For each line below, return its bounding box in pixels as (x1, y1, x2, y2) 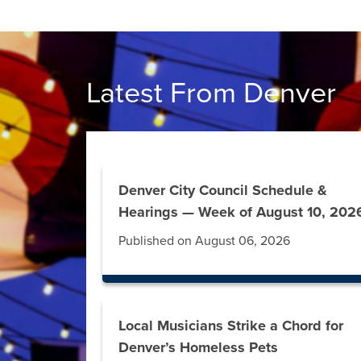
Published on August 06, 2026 (118, 233, 291, 250)
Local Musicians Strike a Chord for (118, 317, 344, 335)
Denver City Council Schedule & (118, 181, 328, 200)
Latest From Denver (86, 76, 336, 111)
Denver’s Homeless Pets (118, 338, 279, 357)
